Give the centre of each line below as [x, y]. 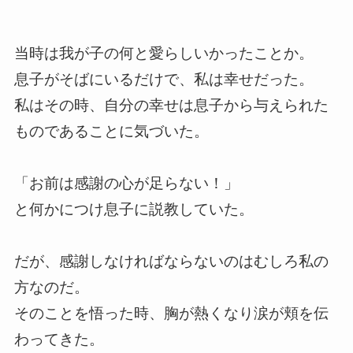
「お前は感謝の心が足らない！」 [126, 183]
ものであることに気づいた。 [111, 131]
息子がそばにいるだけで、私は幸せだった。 [163, 79]
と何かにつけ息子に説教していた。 [134, 209]
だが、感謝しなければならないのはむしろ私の [171, 261]
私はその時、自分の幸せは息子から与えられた [171, 105]
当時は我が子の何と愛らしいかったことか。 [163, 53]
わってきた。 [59, 339]
